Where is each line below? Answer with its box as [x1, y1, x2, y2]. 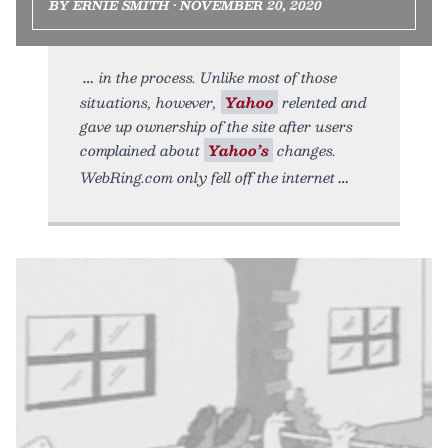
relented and [278, 89, 367, 114]
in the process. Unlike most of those [99, 64, 337, 89]
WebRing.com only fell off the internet [80, 164, 335, 189]
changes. [273, 137, 336, 162]
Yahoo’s [208, 137, 269, 162]
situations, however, [80, 89, 221, 114]
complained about [80, 137, 204, 162]
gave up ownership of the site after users [80, 113, 353, 138]
